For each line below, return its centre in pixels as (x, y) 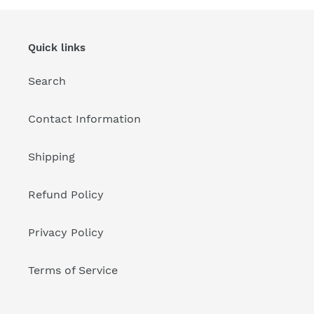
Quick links (57, 47)
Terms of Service (73, 271)
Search (47, 81)
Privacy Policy (66, 233)
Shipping (52, 157)
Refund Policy (66, 195)
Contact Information (84, 119)
